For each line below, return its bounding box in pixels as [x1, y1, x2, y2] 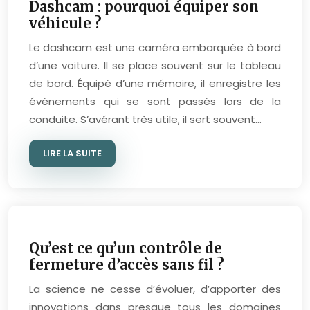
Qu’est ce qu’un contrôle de [29, 239, 222, 257]
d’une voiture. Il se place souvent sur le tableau [29, 58, 281, 73]
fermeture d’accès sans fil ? [29, 256, 224, 273]
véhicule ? [29, 15, 102, 32]
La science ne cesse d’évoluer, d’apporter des [29, 282, 281, 296]
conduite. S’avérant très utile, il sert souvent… [29, 112, 262, 127]
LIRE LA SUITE [43, 147, 102, 160]
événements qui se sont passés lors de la [29, 94, 281, 109]
